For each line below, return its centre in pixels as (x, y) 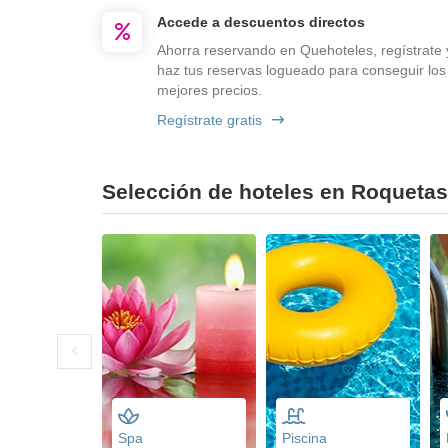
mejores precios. (209, 89)
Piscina (304, 437)
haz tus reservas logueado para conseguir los (301, 69)
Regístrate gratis (209, 119)
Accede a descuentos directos (261, 21)
